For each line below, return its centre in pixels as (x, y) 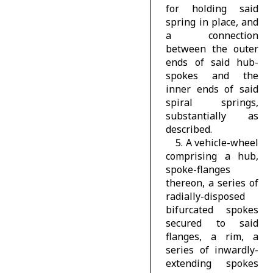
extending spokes (212, 263)
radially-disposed (206, 196)
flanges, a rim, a (212, 236)
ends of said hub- (212, 62)
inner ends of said (212, 89)
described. (189, 129)
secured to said (212, 223)
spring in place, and (212, 22)
